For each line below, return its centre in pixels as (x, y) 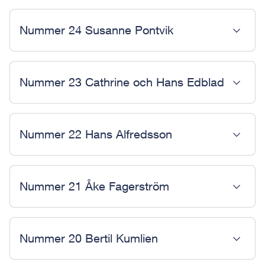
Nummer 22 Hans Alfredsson (96, 134)
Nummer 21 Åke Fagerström (94, 186)
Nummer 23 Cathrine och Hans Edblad (122, 82)
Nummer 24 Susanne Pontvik (96, 30)
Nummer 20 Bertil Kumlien (89, 238)
